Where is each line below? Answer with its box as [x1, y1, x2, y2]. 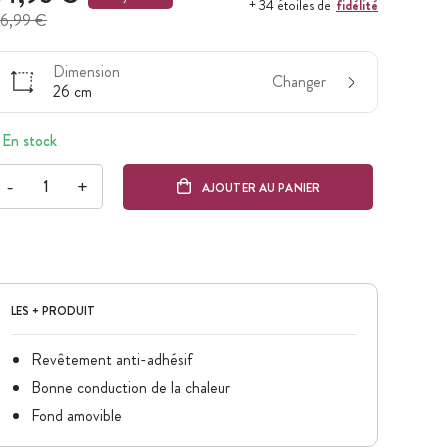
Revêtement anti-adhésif [31, 348, 196, 372]
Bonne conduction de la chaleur [31, 376, 234, 400]
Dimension [53, 60, 120, 84]
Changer [272, 70, 326, 94]
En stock [2, 129, 57, 153]
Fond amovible [31, 404, 130, 428]
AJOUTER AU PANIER [201, 179, 320, 198]
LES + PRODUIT [11, 302, 95, 321]
